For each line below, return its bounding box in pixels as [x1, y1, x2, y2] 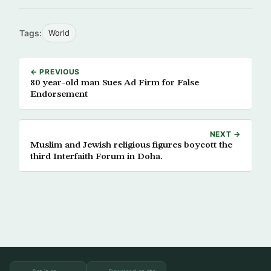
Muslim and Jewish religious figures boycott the [30, 140, 232, 150]
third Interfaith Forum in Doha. [30, 152, 163, 162]
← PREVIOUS [30, 67, 80, 76]
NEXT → [209, 129, 241, 139]
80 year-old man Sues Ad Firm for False [30, 78, 199, 88]
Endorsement [30, 90, 88, 99]
